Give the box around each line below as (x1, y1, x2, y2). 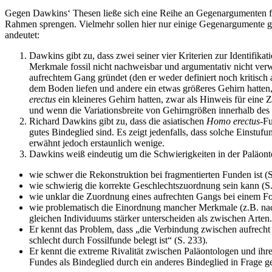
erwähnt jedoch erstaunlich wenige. (29, 138, 165, 149)
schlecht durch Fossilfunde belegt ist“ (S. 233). (29, 235, 208, 246)
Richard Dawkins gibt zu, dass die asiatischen (29, 116, 206, 127)
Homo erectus (206, 116, 260, 127)
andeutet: (5, 30, 39, 41)
